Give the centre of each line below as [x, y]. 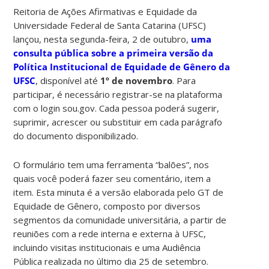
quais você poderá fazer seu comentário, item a [112, 178]
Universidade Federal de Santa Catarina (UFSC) [110, 25]
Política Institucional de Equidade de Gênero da [122, 66]
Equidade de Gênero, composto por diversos [107, 206]
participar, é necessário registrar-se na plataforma [118, 94]
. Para [184, 80]
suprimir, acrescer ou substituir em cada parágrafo [118, 122]
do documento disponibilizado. [76, 135]
